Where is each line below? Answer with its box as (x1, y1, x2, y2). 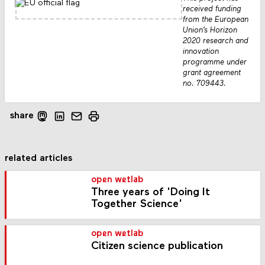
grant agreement (182, 69, 241, 77)
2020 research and (182, 37, 248, 46)
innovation (182, 48, 219, 56)
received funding (182, 5, 241, 14)
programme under (182, 59, 247, 67)
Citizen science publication (91, 241, 224, 253)
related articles (5, 153, 73, 163)
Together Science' (91, 198, 183, 210)
